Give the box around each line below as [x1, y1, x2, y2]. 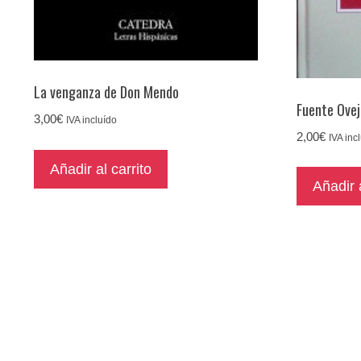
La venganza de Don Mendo [34, 81, 179, 103]
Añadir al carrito [50, 161, 151, 178]
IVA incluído [66, 115, 117, 126]
